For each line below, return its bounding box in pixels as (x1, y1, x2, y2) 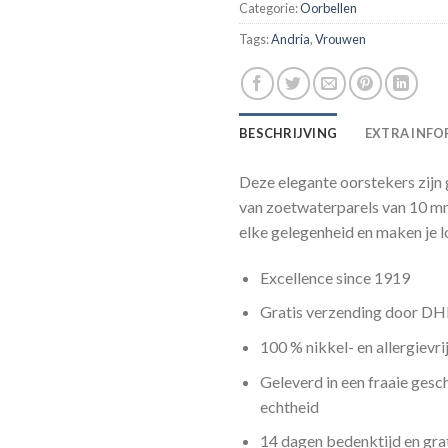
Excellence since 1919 (259, 267, 410, 287)
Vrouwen (315, 31, 366, 48)
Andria (271, 31, 310, 48)
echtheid (259, 396, 319, 416)
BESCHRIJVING (239, 125, 338, 142)
